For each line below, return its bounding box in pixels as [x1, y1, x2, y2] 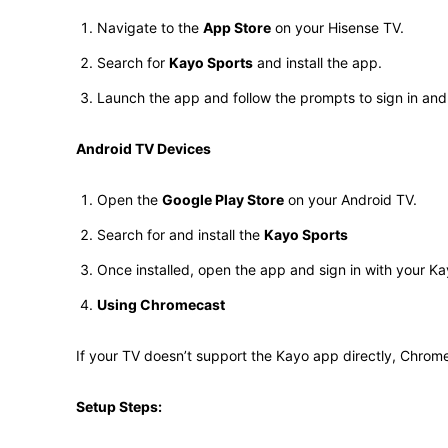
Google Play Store [162, 191, 284, 208]
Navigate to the [97, 19, 203, 36]
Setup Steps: [76, 398, 162, 415]
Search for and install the [97, 226, 264, 243]
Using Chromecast [97, 296, 225, 313]
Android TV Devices [76, 140, 211, 157]
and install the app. [253, 54, 382, 71]
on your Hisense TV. [271, 19, 404, 36]
